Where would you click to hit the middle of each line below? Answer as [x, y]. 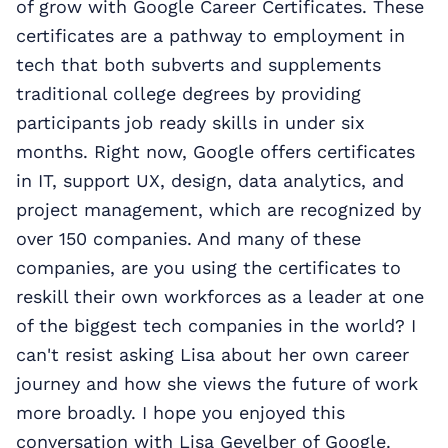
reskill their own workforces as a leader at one [220, 297]
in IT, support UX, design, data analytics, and [210, 181]
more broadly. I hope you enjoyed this [180, 413]
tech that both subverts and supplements [198, 65]
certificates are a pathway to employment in [210, 36]
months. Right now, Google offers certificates [215, 152]
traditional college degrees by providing [188, 94]
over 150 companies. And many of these [188, 239]
